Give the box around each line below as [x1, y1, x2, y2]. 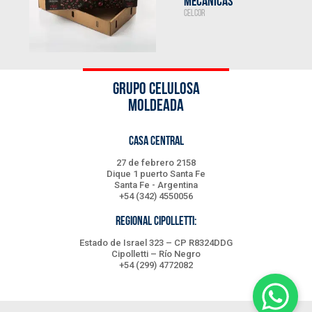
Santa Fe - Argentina [114, 180, 198, 190]
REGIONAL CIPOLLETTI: [116, 215, 196, 228]
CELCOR [184, 8, 205, 19]
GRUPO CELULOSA [112, 81, 200, 98]
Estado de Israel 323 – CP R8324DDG [79, 237, 233, 248]
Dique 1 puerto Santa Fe [107, 169, 205, 179]
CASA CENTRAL [128, 135, 184, 148]
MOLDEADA [128, 98, 184, 115]
